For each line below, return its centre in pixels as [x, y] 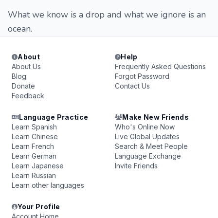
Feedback [28, 96]
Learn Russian [34, 175]
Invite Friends [136, 166]
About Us [26, 66]
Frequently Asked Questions [160, 66]
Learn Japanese [38, 166]
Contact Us [132, 86]
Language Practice [54, 117]
